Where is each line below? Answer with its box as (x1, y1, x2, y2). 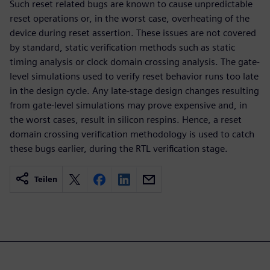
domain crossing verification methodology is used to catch (10, 128, 254, 140)
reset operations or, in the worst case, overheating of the (10, 13, 250, 24)
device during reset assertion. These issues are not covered (10, 27, 256, 39)
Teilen (34, 175, 57, 184)
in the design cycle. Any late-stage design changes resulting (10, 85, 259, 96)
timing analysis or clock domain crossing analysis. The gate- (10, 56, 260, 67)
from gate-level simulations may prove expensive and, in (10, 99, 247, 111)
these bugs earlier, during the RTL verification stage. (10, 143, 228, 154)
